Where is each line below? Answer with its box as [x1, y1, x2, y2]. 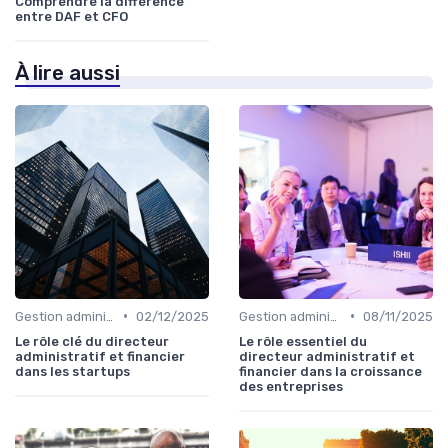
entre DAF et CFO [15, 8, 128, 24]
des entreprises [239, 378, 343, 394]
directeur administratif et [239, 348, 415, 364]
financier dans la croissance [239, 363, 422, 379]
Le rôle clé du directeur [15, 333, 169, 349]
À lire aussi [15, 60, 120, 85]
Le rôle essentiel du [239, 333, 367, 349]
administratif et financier [15, 348, 185, 364]
